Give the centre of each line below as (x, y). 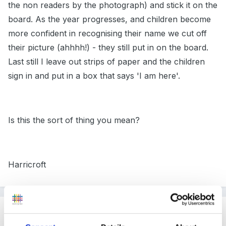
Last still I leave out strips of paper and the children (106, 62)
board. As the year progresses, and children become (109, 19)
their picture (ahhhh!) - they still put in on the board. (108, 48)
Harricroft (27, 165)
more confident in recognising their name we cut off (107, 34)
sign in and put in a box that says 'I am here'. (94, 76)
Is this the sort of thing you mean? (74, 120)
